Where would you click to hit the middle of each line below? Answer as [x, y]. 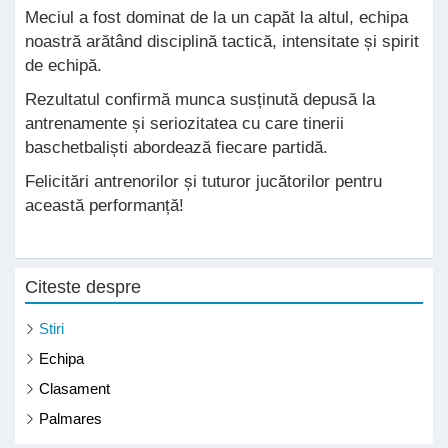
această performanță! [104, 205]
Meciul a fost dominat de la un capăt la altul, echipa [216, 17]
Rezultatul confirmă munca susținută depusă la [200, 99]
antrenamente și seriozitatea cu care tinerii [184, 123]
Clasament [74, 388]
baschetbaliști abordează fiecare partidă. [176, 147]
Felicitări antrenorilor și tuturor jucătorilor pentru [203, 181]
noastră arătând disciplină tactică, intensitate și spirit [222, 41]
